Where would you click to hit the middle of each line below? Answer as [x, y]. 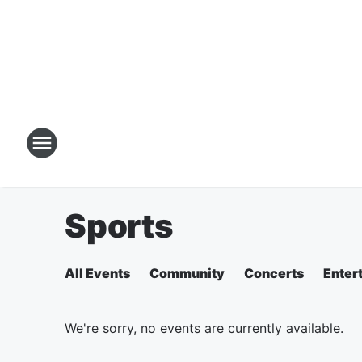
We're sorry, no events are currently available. [204, 328]
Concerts [274, 273]
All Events [97, 273]
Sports [119, 226]
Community [187, 273]
